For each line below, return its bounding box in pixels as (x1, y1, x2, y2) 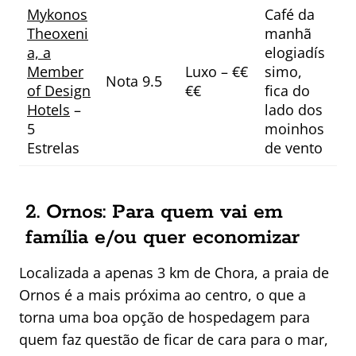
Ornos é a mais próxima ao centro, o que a (19, 285, 306, 305)
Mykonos (27, 5, 87, 25)
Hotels (27, 100, 70, 120)
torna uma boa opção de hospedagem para (19, 308, 310, 327)
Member (27, 62, 83, 82)
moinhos (265, 119, 324, 139)
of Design (27, 81, 91, 101)
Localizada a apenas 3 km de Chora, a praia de (19, 263, 329, 283)
